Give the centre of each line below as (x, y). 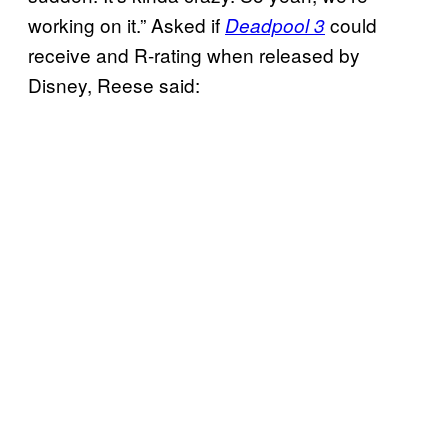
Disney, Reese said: (114, 85)
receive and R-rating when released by (194, 55)
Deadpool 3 (275, 25)
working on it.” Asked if (126, 25)
